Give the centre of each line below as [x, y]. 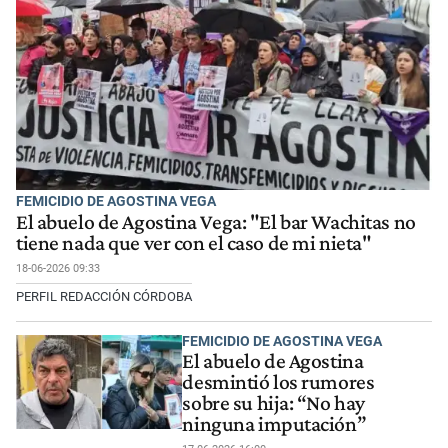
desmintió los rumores [278, 382]
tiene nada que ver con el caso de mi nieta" [194, 242]
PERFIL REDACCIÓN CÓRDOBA [104, 296]
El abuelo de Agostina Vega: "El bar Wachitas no [216, 221]
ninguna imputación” [274, 424]
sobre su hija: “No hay [273, 403]
